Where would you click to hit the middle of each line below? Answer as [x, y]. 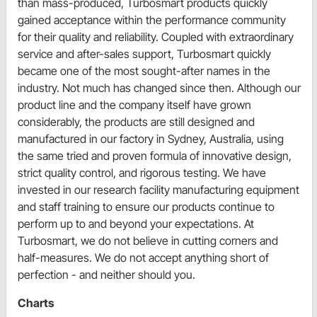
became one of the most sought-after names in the [144, 71]
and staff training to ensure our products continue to [146, 207]
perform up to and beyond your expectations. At [136, 224]
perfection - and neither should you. [106, 275]
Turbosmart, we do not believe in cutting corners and [148, 241]
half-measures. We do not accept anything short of [143, 258]
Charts [36, 303]
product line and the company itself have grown [134, 105]
